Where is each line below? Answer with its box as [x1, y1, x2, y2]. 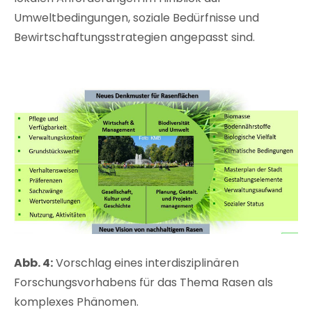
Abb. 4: [14, 255, 53, 272]
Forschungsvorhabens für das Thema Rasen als [14, 274, 273, 291]
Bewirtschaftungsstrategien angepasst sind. [14, 29, 255, 45]
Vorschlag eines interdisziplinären [53, 255, 239, 272]
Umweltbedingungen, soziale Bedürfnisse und [14, 9, 259, 26]
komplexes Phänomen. [14, 294, 139, 311]
